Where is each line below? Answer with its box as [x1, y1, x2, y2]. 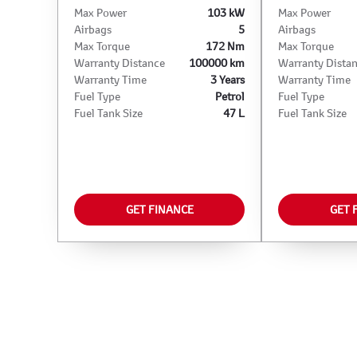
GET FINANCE [125, 201, 194, 217]
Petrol [215, 88, 245, 104]
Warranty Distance [74, 54, 165, 70]
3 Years [210, 71, 245, 87]
